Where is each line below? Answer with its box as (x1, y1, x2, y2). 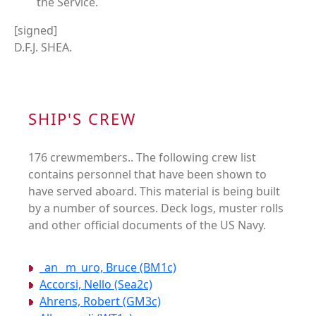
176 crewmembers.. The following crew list (28, 150, 256, 166)
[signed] (14, 23, 57, 39)
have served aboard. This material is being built (28, 183, 280, 200)
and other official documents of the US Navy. (28, 217, 266, 233)
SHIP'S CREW (28, 108, 136, 130)
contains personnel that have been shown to (28, 166, 267, 183)
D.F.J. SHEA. (14, 39, 72, 56)
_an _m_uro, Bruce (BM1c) (39, 260, 176, 276)
